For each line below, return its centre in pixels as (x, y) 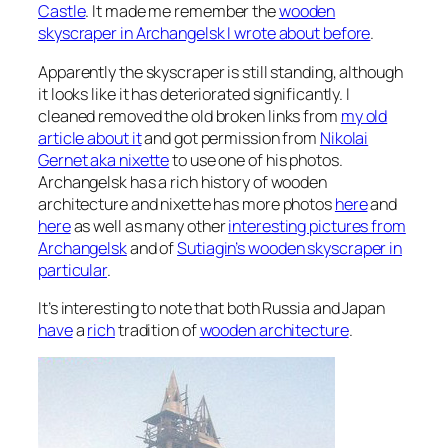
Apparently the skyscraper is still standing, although (220, 71)
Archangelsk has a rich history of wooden (182, 181)
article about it (90, 137)
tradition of (157, 329)
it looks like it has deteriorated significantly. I (194, 93)
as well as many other (149, 225)
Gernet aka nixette (104, 159)
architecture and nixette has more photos (186, 203)
